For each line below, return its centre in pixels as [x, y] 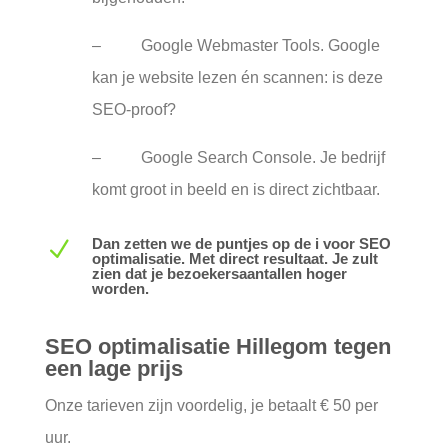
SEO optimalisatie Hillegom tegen [217, 346]
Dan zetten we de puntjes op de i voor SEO [241, 243]
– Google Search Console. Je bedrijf [238, 157]
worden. [120, 288]
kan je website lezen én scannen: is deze [237, 77]
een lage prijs [113, 368]
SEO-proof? [133, 109]
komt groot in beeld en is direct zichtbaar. [235, 189]
